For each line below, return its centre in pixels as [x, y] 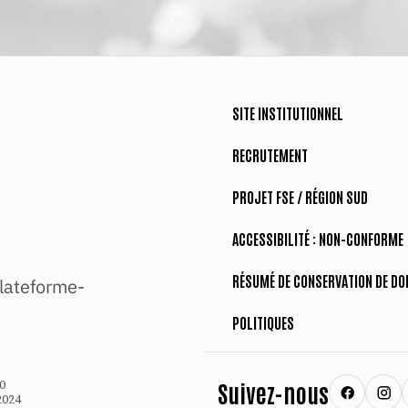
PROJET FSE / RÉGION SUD [300, 197]
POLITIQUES [263, 322]
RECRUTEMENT [270, 155]
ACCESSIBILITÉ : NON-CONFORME [318, 239]
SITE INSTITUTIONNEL [288, 113]
